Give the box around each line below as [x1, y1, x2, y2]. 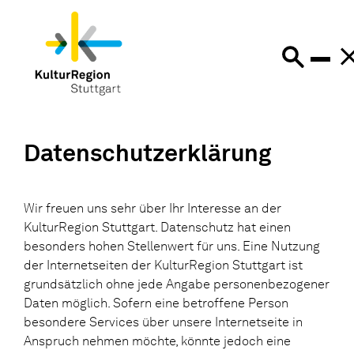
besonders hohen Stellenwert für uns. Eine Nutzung [24, 238, 320, 254]
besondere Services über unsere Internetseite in [24, 314, 303, 330]
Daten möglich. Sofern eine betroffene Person [24, 295, 288, 311]
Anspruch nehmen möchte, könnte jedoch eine [24, 333, 291, 348]
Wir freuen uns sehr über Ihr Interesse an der [24, 200, 281, 216]
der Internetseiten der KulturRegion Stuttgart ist [24, 257, 303, 273]
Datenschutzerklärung [24, 137, 272, 167]
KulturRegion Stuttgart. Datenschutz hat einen [24, 219, 291, 235]
